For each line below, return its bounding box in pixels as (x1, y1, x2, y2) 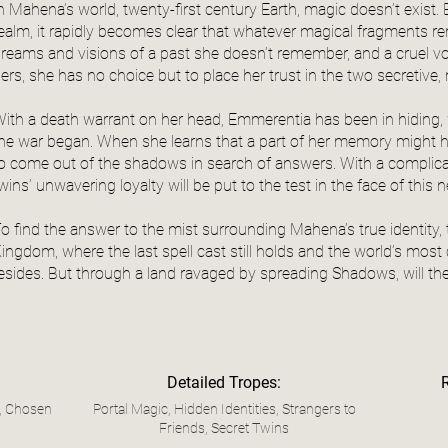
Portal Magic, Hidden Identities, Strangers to (92, 401, 356, 418)
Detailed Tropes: (167, 373, 281, 393)
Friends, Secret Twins (159, 420, 289, 437)
